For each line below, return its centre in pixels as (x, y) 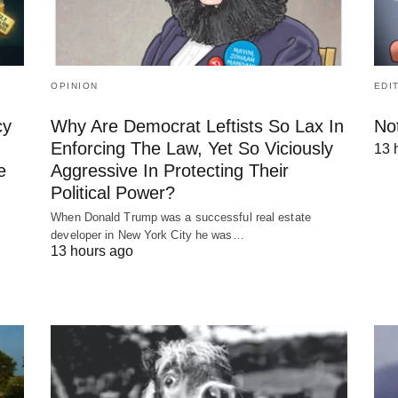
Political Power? (113, 192)
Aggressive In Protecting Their (170, 170)
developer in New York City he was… (147, 235)
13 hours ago (92, 251)
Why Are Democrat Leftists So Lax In (198, 126)
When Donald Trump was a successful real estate (181, 217)
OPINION (75, 85)
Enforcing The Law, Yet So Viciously (192, 148)
